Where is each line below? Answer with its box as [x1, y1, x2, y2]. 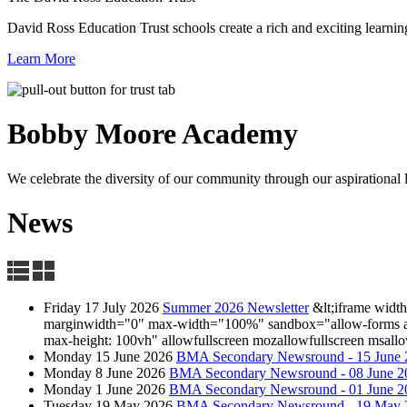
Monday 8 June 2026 [44, 364, 165, 381]
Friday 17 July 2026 [44, 299, 159, 315]
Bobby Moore [7, 117, 176, 151]
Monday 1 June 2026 [44, 381, 165, 397]
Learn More [7, 50, 75, 66]
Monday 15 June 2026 [44, 348, 173, 364]
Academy [176, 117, 298, 151]
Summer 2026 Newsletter [163, 299, 309, 315]
